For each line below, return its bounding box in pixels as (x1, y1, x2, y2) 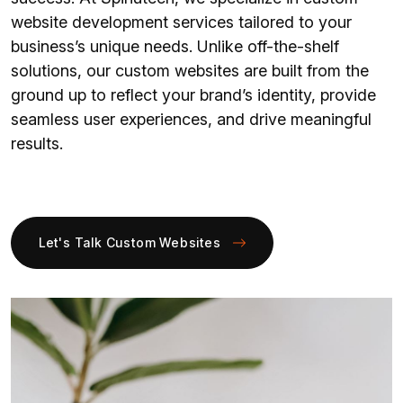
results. (11, 134, 63, 153)
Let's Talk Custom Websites (38, 235, 221, 250)
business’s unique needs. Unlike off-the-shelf (11, 37, 339, 56)
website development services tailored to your (11, 13, 352, 31)
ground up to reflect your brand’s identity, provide (11, 85, 376, 104)
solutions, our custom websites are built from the (11, 61, 369, 80)
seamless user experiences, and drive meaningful (11, 110, 372, 129)
